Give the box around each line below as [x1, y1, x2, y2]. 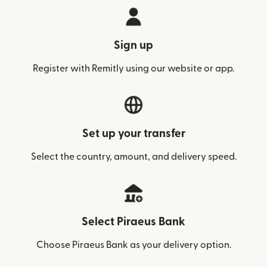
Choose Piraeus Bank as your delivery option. [36, 240, 231, 250]
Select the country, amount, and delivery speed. [30, 152, 237, 162]
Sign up [114, 40, 153, 51]
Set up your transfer [82, 128, 185, 139]
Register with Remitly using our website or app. [33, 64, 234, 73]
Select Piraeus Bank [82, 216, 185, 228]
